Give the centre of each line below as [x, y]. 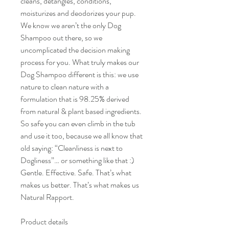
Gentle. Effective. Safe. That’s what [76, 173]
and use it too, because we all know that [82, 136]
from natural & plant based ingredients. [81, 111]
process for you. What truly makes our [80, 62]
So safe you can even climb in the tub [78, 123]
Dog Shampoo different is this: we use [79, 74]
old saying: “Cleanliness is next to [72, 148]
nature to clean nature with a [65, 87]
